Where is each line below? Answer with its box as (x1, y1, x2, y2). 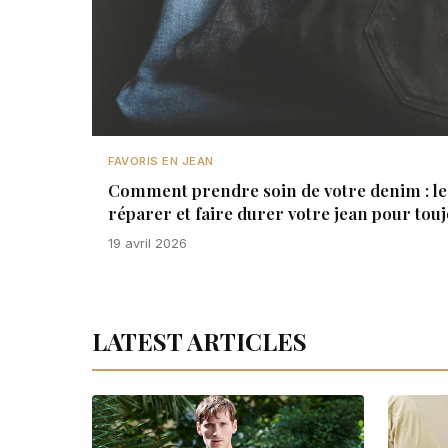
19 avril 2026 (108, 236, 187, 251)
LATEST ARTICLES (92, 325, 307, 357)
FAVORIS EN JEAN (108, 154, 214, 168)
